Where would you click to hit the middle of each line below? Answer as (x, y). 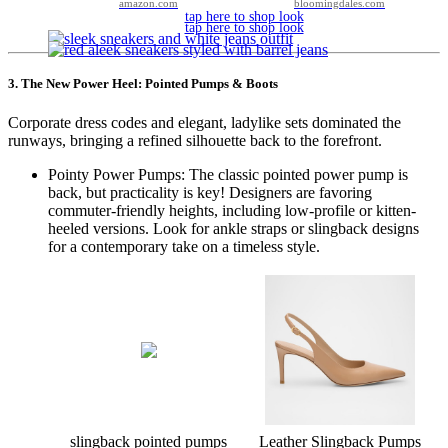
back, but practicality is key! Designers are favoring (210, 193)
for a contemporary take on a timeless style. (184, 247)
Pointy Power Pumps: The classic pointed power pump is (228, 175)
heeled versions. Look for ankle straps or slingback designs (233, 229)
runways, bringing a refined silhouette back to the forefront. (195, 141)
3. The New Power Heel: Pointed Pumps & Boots (143, 84)
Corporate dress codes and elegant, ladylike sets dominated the (204, 123)
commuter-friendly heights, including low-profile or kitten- (232, 211)
